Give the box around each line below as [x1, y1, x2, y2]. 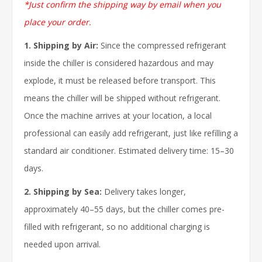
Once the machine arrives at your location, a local [24, 109, 212, 121]
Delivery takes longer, [104, 185, 186, 197]
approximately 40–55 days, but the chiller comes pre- [24, 203, 225, 215]
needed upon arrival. [24, 238, 101, 250]
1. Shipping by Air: [24, 39, 101, 51]
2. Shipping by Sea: [24, 185, 104, 197]
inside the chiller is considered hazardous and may [24, 57, 213, 68]
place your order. [24, 16, 91, 27]
